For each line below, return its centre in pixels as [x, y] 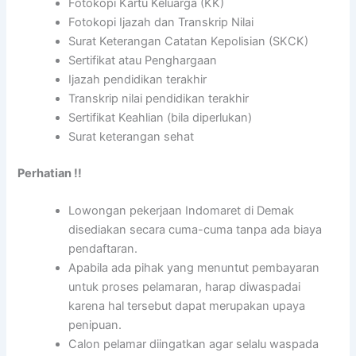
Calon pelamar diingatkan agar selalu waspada [194, 344]
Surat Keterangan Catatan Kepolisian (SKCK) [189, 42]
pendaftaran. [103, 249]
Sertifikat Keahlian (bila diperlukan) [161, 118]
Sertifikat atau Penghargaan [143, 61]
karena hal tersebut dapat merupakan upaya [187, 306]
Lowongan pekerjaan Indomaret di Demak [182, 211]
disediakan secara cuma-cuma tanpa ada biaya [195, 230]
